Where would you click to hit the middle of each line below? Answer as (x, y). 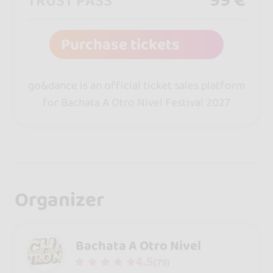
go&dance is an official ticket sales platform (136, 85)
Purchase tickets (120, 44)
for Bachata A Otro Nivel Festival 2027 (136, 102)
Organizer (59, 200)
